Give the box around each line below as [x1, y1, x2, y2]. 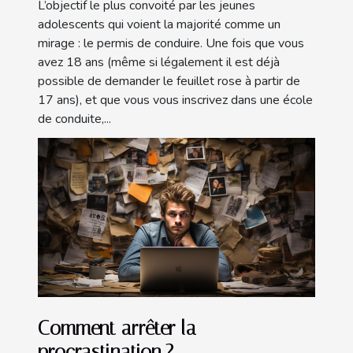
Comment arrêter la [38, 316, 196, 340]
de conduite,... [38, 110, 111, 128]
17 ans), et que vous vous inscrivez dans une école [38, 91, 313, 110]
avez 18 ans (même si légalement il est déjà [38, 54, 280, 72]
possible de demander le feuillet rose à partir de [38, 72, 300, 91]
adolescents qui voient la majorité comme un [38, 16, 281, 34]
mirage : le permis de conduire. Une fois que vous [38, 35, 304, 53]
